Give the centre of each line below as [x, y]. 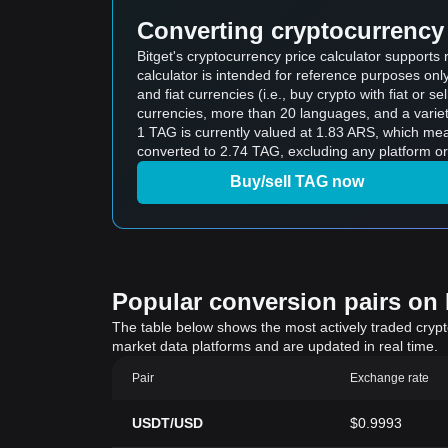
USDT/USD [167, 423]
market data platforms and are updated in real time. [275, 346]
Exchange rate [390, 378]
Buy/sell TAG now [297, 181]
